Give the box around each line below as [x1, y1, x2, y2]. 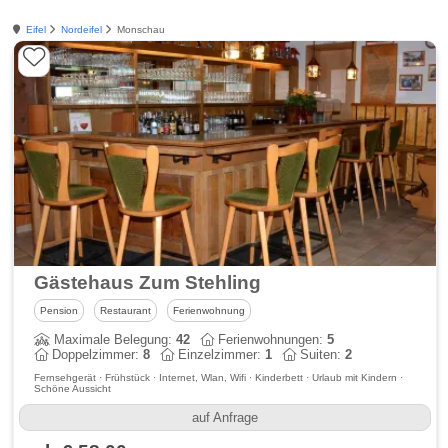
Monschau [111, 24, 166, 35]
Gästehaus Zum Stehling [34, 272, 262, 293]
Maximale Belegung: [50, 332, 177, 347]
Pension [40, 305, 79, 316]
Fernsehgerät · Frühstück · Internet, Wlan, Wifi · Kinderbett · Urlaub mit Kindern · [34, 372, 404, 383]
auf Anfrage [191, 410, 258, 425]
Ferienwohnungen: [214, 332, 328, 347]
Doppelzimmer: [48, 347, 144, 362]
